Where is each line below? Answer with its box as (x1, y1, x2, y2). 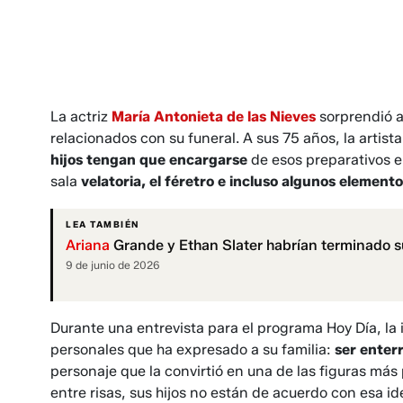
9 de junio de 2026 (66, 258, 160, 273)
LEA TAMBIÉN (66, 219, 139, 231)
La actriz (50, 108, 112, 126)
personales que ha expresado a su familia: (50, 341, 335, 359)
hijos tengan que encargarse (50, 151, 247, 169)
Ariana (66, 237, 110, 255)
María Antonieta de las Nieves (112, 108, 316, 126)
